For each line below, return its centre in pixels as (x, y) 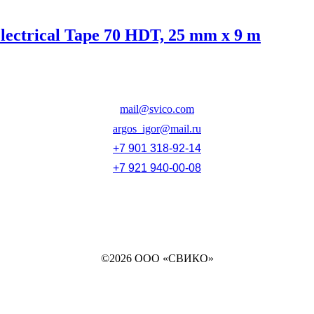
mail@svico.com (157, 109)
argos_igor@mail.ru (157, 128)
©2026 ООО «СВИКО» (157, 258)
